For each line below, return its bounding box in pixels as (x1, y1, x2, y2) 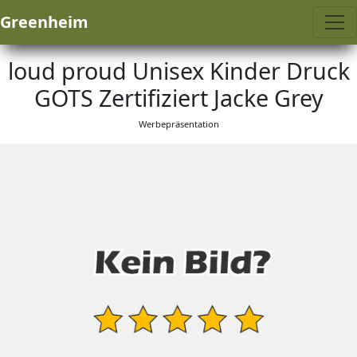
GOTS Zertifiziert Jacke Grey (33, 82, 324, 113)
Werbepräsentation (138, 118, 219, 130)
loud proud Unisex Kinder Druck (7, 55, 350, 86)
